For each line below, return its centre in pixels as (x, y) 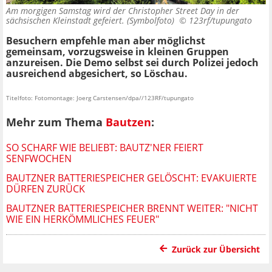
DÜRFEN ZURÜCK (46, 189)
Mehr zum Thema (56, 122)
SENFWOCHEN (39, 158)
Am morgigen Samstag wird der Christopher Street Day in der (123, 11)
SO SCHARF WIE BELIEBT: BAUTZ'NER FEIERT (105, 147)
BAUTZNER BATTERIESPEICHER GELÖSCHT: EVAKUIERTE (131, 178)
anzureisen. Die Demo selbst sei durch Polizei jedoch (132, 63)
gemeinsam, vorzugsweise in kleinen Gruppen (117, 52)
